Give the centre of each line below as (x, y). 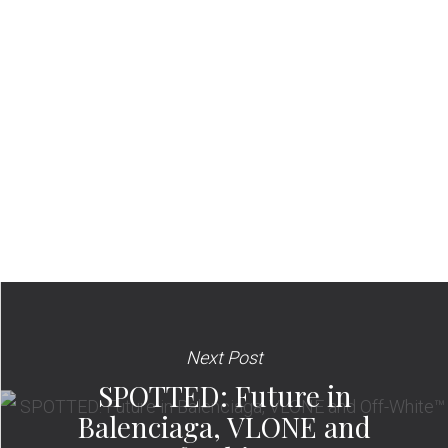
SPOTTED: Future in (224, 396)
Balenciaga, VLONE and (224, 427)
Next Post (224, 358)
